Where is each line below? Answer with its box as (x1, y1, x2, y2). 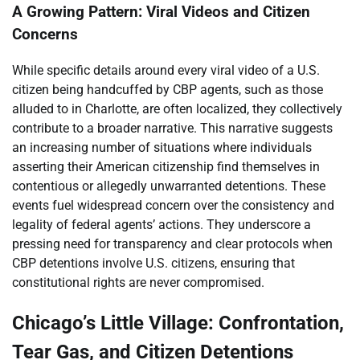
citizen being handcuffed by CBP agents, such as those (12, 82, 323, 98)
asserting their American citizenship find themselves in (12, 159, 320, 175)
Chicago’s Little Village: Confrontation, (12, 311, 344, 334)
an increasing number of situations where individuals (12, 140, 312, 156)
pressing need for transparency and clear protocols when (12, 236, 333, 252)
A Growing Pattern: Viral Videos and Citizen (12, 3, 310, 22)
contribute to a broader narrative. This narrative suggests (12, 121, 333, 137)
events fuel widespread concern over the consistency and (12, 198, 334, 214)
